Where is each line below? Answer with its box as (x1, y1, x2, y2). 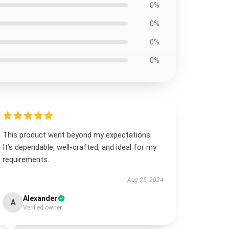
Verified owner (23, 204, 62, 211)
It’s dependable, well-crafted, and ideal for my (3, 143, 157, 152)
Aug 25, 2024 (127, 176, 164, 184)
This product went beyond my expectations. (3, 130, 152, 140)
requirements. (3, 155, 50, 164)
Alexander (23, 194, 58, 202)
